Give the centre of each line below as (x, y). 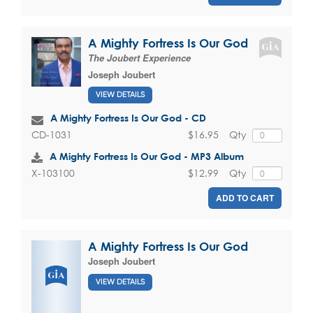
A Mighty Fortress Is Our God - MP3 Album (147, 156)
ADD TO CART (245, 198)
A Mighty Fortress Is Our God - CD (128, 118)
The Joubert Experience (139, 57)
